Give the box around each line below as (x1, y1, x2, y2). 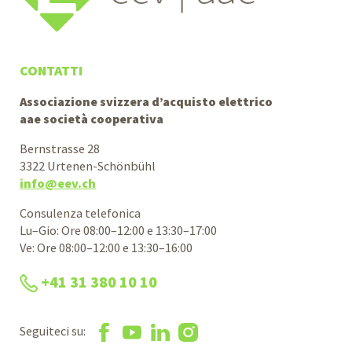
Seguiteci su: (20, 323, 86, 339)
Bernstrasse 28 (20, 141, 100, 157)
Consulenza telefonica (20, 205, 141, 222)
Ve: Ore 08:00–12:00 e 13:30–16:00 (20, 240, 192, 256)
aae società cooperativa (20, 110, 163, 126)
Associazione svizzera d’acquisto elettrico (20, 93, 273, 109)
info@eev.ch (20, 175, 96, 192)
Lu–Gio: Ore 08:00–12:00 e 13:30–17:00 (20, 222, 217, 239)
